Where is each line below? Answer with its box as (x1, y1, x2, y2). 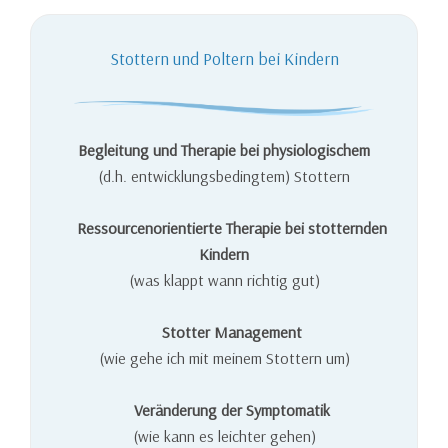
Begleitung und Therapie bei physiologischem (78, 140, 370, 161)
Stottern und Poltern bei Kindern (109, 48, 339, 70)
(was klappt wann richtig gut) (128, 270, 320, 291)
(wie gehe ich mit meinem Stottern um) (98, 348, 350, 369)
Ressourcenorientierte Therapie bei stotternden (61, 218, 387, 239)
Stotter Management (146, 322, 302, 343)
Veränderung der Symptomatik (118, 400, 330, 421)
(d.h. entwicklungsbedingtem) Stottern (98, 166, 350, 187)
